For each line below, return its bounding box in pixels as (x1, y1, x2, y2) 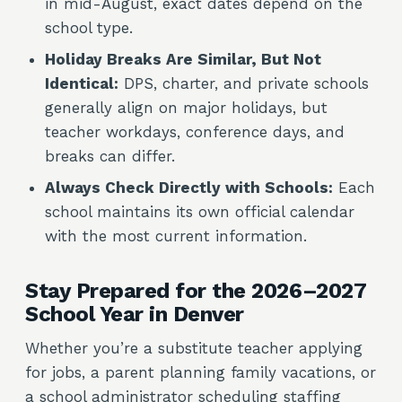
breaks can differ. (45, 147, 175, 165)
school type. (45, 19, 133, 37)
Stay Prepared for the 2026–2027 (25, 278, 366, 303)
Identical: (45, 74, 118, 92)
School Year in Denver (25, 301, 244, 327)
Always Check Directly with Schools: (45, 179, 333, 197)
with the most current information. (45, 227, 307, 245)
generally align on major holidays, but (45, 99, 328, 117)
